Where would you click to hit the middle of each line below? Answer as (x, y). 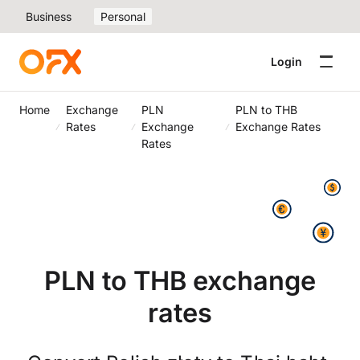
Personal (123, 16)
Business (49, 16)
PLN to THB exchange (180, 280)
